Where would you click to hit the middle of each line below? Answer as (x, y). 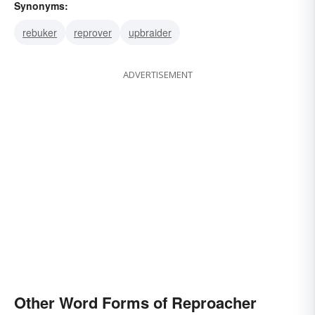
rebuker (40, 33)
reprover (93, 33)
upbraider (150, 33)
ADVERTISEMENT (157, 75)
